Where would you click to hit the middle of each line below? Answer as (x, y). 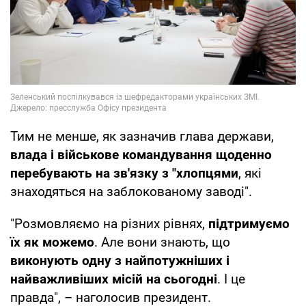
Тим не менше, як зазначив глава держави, (142, 136)
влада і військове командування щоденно (141, 154)
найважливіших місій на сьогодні (114, 279)
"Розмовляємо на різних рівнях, (109, 223)
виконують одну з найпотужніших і (120, 260)
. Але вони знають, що (162, 242)
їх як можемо (52, 242)
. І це (231, 279)
